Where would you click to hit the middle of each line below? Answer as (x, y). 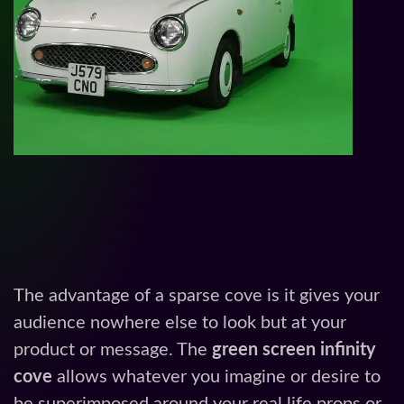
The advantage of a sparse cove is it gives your (197, 296)
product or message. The (113, 350)
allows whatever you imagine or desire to (216, 377)
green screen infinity (294, 350)
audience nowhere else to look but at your (180, 323)
